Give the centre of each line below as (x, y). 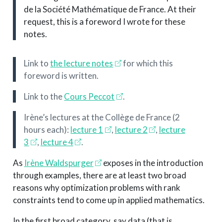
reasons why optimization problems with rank (96, 188)
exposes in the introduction (152, 163)
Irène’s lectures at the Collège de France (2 (102, 117)
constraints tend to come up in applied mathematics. (109, 200)
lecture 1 (87, 130)
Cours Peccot (89, 97)
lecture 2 (131, 130)
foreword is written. (61, 76)
